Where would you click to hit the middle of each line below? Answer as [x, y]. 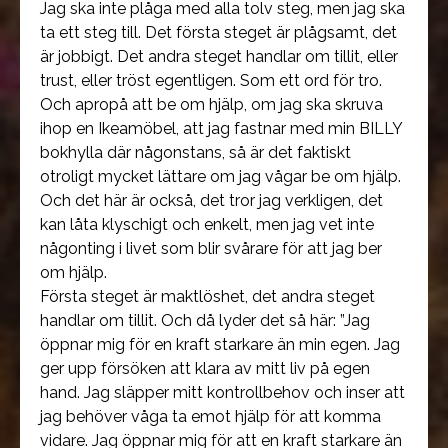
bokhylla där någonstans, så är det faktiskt [195, 152]
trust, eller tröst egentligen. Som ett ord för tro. [211, 80]
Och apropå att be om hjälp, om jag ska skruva [211, 104]
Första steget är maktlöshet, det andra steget [207, 296]
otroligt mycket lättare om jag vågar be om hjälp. [220, 176]
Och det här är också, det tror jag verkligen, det [211, 200]
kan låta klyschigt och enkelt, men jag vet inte [207, 224]
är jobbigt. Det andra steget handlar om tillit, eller [219, 56]
